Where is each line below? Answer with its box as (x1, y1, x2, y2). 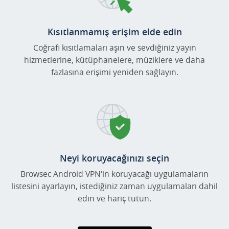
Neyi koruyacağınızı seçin (60, 152, 169, 165)
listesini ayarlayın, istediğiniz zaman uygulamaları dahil (11, 180, 218, 192)
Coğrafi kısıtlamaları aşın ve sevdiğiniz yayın (33, 42, 196, 54)
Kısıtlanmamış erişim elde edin (47, 26, 182, 38)
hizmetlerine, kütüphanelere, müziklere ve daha (24, 54, 205, 66)
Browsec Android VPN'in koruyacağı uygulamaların (20, 168, 209, 180)
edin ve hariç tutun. (78, 193, 151, 204)
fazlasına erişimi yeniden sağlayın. (51, 66, 178, 78)
